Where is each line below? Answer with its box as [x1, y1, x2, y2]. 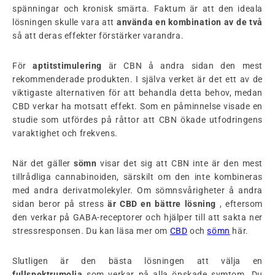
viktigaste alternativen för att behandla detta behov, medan [12, 87, 263, 98]
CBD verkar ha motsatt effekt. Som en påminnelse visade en [12, 101, 263, 111]
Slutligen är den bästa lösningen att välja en [12, 255, 263, 266]
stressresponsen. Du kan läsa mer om [12, 225, 170, 236]
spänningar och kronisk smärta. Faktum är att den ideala [12, 3, 263, 14]
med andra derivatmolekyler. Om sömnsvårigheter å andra [12, 185, 263, 195]
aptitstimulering [33, 60, 103, 71]
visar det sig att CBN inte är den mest [96, 158, 263, 168]
